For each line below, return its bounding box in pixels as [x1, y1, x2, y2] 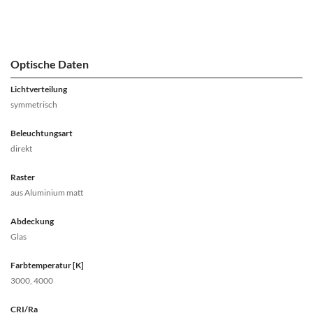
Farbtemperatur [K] [10, 260, 84, 271]
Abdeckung [10, 216, 54, 227]
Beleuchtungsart [10, 128, 73, 139]
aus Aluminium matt [10, 187, 83, 198]
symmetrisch [10, 99, 57, 110]
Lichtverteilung [10, 84, 67, 95]
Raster [10, 172, 35, 183]
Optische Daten [10, 57, 89, 71]
